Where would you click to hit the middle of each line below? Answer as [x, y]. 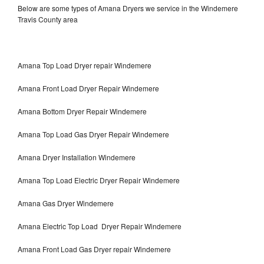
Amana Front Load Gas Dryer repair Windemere [95, 249]
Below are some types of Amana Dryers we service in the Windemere [128, 8]
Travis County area [48, 19]
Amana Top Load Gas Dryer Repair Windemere [93, 134]
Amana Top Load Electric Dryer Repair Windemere [100, 180]
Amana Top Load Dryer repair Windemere [85, 65]
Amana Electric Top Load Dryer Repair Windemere [100, 226]
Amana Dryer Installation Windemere [77, 157]
